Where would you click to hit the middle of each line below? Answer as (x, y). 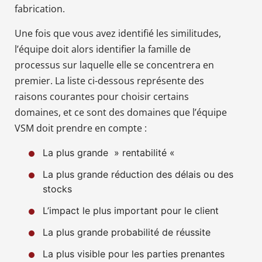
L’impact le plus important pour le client (131, 210)
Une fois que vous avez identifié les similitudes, (118, 33)
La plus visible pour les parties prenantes (134, 254)
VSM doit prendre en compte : (81, 128)
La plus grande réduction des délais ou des (138, 174)
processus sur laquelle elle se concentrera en (114, 65)
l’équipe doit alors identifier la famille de (103, 49)
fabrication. (40, 8)
